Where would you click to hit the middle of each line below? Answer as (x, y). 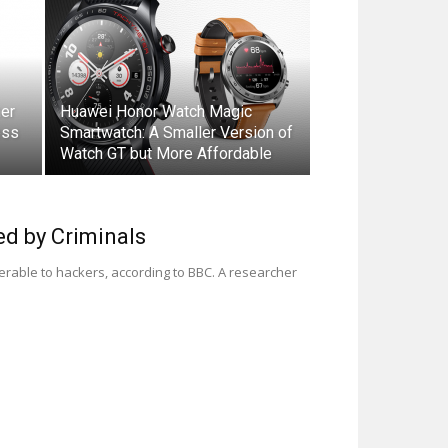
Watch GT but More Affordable (166, 153)
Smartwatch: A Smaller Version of (176, 132)
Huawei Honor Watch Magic (156, 111)
